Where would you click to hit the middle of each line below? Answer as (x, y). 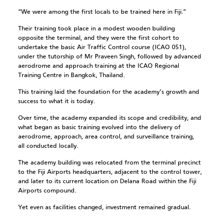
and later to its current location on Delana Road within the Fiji (107, 181)
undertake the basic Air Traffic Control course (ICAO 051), (102, 47)
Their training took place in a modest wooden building (96, 29)
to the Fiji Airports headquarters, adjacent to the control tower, (110, 172)
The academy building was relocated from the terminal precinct (109, 163)
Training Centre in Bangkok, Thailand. (71, 75)
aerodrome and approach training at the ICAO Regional (98, 66)
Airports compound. (47, 191)
